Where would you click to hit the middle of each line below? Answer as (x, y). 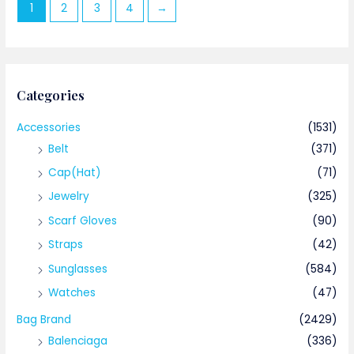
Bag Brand (44, 320)
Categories (51, 94)
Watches (72, 292)
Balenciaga (78, 341)
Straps (66, 245)
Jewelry (69, 197)
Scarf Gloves (83, 220)
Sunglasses (78, 269)
